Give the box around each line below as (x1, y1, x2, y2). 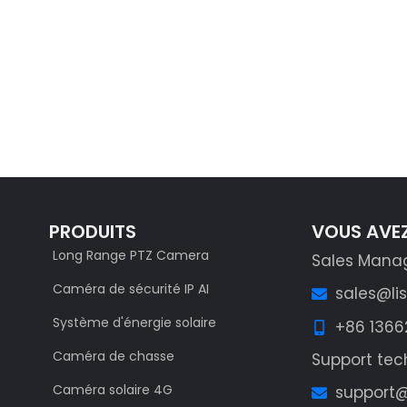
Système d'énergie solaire (53, 313, 217, 332)
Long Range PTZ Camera (53, 246, 210, 264)
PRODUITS (49, 219, 137, 244)
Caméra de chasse (53, 347, 175, 365)
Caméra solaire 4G (53, 381, 174, 399)
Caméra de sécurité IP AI (53, 280, 210, 298)
